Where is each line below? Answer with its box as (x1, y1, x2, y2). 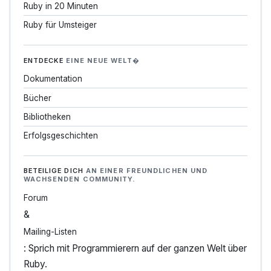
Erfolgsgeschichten (23, 130, 98, 140)
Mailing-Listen (23, 227, 77, 237)
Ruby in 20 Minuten (23, 1, 98, 11)
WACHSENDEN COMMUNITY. (23, 175, 136, 184)
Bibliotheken (23, 111, 71, 122)
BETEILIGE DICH (23, 166, 86, 175)
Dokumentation (23, 74, 82, 84)
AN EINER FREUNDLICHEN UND (85, 166, 208, 175)
